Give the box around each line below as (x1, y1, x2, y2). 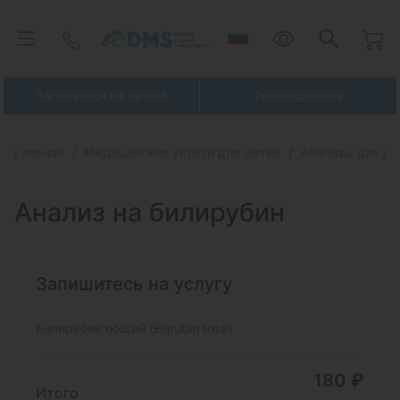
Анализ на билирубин (14, 196, 285, 228)
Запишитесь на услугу (36, 273, 232, 295)
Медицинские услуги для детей (83, 145, 281, 160)
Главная (14, 145, 65, 160)
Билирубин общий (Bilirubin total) (36, 321, 233, 336)
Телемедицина (253, 87, 344, 103)
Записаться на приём (36, 87, 167, 103)
